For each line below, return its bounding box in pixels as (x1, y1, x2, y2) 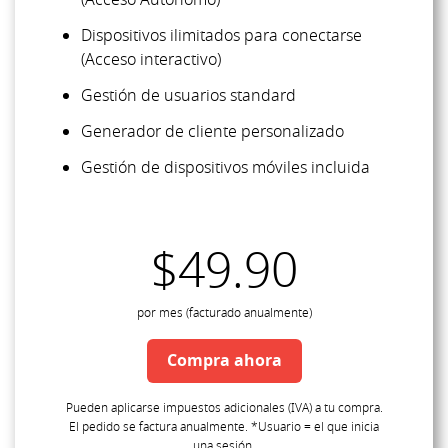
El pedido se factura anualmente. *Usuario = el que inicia (69, 418, 379, 437)
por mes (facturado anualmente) (136, 304, 312, 323)
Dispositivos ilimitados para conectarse (81, 24, 362, 49)
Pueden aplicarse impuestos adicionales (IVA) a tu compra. (65, 399, 383, 418)
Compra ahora (166, 349, 282, 374)
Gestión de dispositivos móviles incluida (81, 156, 370, 181)
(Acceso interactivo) (81, 48, 221, 73)
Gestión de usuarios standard (81, 84, 296, 109)
